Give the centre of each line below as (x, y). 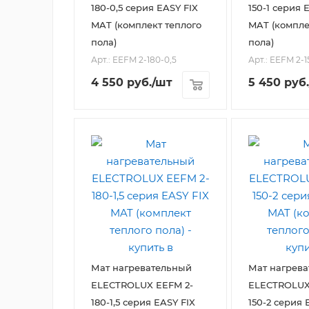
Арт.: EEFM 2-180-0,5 (134, 60)
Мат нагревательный (141, 268)
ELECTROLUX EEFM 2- (142, 285)
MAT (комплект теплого (146, 25)
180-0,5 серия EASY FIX (144, 8)
